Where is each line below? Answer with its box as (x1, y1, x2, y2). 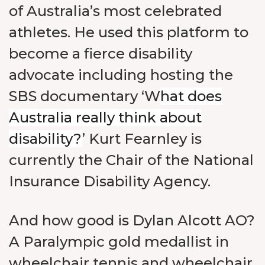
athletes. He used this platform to (9, 24, 248, 41)
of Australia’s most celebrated (9, 2, 222, 20)
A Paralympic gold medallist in (9, 233, 229, 250)
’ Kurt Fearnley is (82, 130, 202, 147)
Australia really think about (9, 109, 202, 126)
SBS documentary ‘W (9, 88, 160, 105)
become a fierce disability (9, 45, 192, 62)
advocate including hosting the (9, 66, 233, 83)
